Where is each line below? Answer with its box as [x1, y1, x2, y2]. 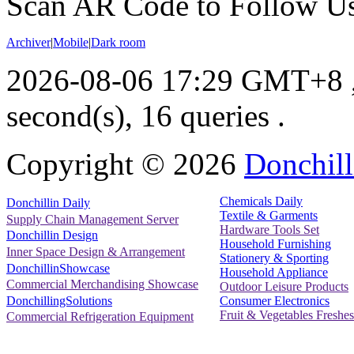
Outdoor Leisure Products [220, 279, 348, 293]
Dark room [91, 35, 145, 49]
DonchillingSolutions [6, 293, 112, 307]
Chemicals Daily [220, 194, 303, 208]
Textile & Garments [220, 208, 318, 222]
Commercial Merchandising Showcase [6, 277, 198, 292]
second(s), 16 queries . [6, 98, 285, 133]
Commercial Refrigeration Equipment [6, 310, 194, 324]
